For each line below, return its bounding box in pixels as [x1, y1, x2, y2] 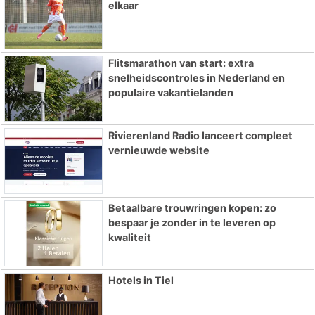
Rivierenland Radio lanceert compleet [108, 129, 292, 141]
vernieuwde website [108, 143, 210, 156]
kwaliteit [108, 231, 151, 243]
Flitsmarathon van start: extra [108, 57, 254, 70]
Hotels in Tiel [108, 274, 174, 286]
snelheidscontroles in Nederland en [108, 72, 285, 84]
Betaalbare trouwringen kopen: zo [108, 201, 276, 214]
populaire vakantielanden [108, 86, 233, 99]
